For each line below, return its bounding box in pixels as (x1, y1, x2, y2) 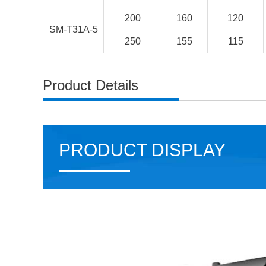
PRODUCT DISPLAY (58, 140, 226, 160)
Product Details (43, 77, 138, 93)
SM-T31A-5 (49, 24, 98, 34)
